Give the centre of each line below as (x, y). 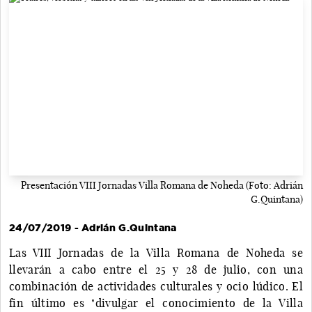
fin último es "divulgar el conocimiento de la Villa (156, 303)
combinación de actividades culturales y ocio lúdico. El (156, 286)
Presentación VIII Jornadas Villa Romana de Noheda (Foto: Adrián (162, 185)
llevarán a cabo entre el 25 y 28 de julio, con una (156, 269)
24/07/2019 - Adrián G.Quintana (93, 227)
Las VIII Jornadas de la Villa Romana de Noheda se (156, 252)
